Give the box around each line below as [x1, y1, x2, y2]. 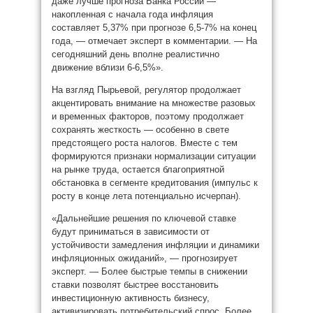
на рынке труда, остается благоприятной [52, 164, 224, 175]
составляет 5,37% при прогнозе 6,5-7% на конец [52, 22, 256, 33]
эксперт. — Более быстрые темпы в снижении [52, 266, 247, 277]
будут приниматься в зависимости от [52, 226, 210, 237]
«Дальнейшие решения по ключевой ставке [52, 213, 236, 224]
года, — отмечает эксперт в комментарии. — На [52, 36, 257, 46]
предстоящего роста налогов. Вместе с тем [52, 138, 238, 148]
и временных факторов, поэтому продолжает [52, 111, 244, 122]
